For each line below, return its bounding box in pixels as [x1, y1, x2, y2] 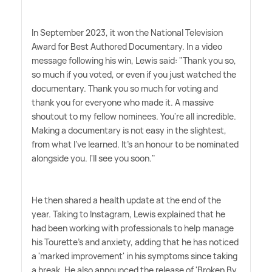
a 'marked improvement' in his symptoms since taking [32, 250, 237, 262]
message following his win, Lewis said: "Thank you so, [32, 54, 236, 66]
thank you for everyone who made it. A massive [32, 96, 214, 108]
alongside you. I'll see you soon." [32, 152, 155, 164]
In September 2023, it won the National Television [32, 26, 223, 38]
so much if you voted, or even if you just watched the [32, 68, 236, 80]
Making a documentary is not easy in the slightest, [32, 124, 226, 136]
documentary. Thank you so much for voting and [32, 82, 218, 94]
